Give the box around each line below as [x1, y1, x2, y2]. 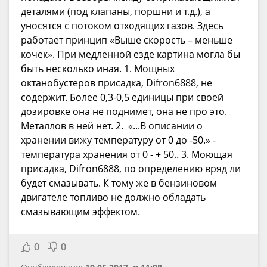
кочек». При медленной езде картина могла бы [21, 47, 240, 61]
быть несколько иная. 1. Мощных [21, 61, 175, 75]
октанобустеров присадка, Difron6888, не [21, 76, 212, 89]
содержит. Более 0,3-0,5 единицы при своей [21, 90, 223, 104]
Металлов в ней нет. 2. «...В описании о [21, 119, 203, 132]
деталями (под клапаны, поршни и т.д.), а [21, 4, 210, 18]
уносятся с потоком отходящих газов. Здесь [21, 18, 223, 32]
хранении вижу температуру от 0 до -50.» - [21, 133, 216, 147]
